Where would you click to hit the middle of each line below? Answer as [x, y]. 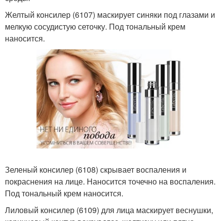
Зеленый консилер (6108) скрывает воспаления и [96, 169]
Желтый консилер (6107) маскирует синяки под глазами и [110, 15]
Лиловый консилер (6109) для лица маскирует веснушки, [109, 210]
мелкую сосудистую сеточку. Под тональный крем [95, 26]
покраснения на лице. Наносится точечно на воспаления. [110, 181]
